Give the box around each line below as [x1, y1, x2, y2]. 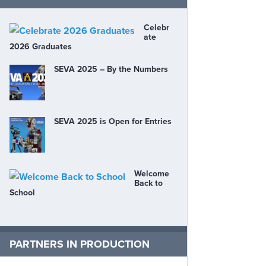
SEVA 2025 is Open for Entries [54, 116, 172, 126]
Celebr [144, 23, 169, 33]
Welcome [134, 169, 169, 179]
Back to [134, 178, 163, 188]
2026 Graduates [9, 42, 72, 52]
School [9, 188, 35, 198]
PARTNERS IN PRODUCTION [9, 237, 150, 251]
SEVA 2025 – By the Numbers [54, 64, 168, 74]
